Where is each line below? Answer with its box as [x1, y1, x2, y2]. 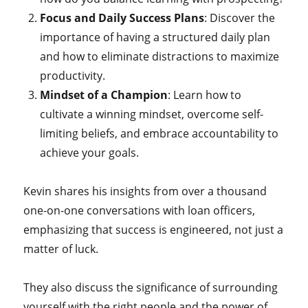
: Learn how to [168, 87, 242, 102]
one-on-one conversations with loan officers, [23, 203, 256, 218]
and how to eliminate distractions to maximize [40, 49, 280, 64]
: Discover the [204, 10, 276, 25]
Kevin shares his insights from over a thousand [23, 184, 267, 199]
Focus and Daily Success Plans [40, 10, 205, 25]
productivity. [40, 68, 106, 83]
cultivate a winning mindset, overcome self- [40, 107, 264, 122]
